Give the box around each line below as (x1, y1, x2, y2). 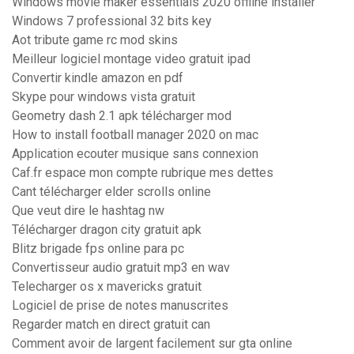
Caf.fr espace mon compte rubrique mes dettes (12, 165, 273, 181)
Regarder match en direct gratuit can (12, 317, 210, 333)
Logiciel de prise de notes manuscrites (12, 298, 228, 314)
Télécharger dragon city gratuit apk (12, 222, 201, 238)
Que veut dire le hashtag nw (12, 203, 164, 219)
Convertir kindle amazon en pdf (12, 70, 183, 86)
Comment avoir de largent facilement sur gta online (12, 336, 292, 352)
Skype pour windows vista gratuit (12, 89, 195, 105)
